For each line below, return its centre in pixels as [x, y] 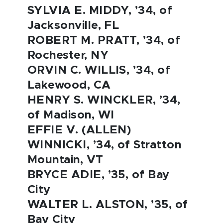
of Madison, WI [71, 115]
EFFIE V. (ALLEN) [79, 130]
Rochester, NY [68, 56]
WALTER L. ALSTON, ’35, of [108, 205]
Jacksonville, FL [73, 26]
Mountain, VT [65, 160]
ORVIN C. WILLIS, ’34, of [99, 70]
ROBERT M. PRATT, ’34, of [104, 41]
